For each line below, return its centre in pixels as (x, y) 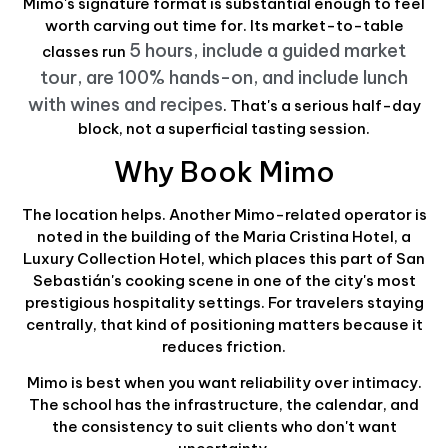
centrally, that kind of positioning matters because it (224, 324)
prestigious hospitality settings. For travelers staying (224, 302)
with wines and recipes (125, 105)
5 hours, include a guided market (267, 51)
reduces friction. (224, 346)
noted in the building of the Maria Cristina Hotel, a (224, 236)
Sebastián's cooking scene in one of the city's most (224, 280)
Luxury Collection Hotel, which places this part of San (224, 258)
